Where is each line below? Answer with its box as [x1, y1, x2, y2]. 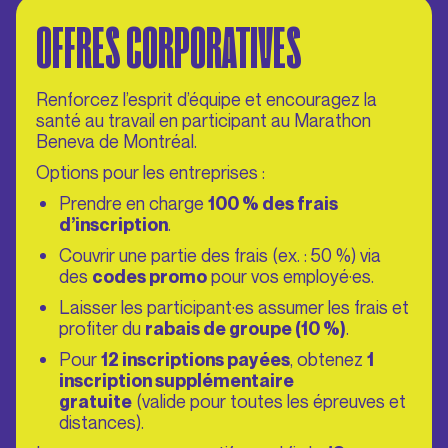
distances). [59, 410, 144, 433]
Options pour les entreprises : [36, 160, 265, 183]
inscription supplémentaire [59, 369, 294, 391]
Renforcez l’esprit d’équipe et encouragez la [36, 87, 377, 110]
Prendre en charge [59, 191, 208, 214]
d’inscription [59, 213, 168, 235]
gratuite [59, 390, 132, 412]
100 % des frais [208, 192, 338, 214]
